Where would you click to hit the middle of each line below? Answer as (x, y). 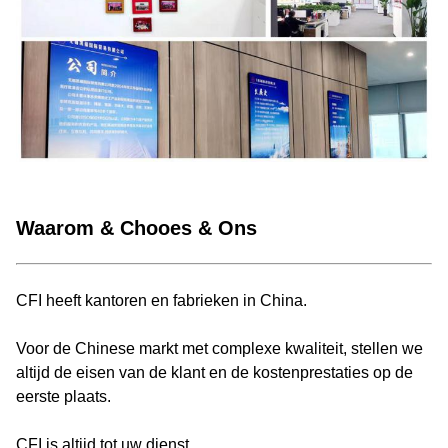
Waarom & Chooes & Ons (136, 227)
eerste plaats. (63, 396)
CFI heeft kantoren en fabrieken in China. (161, 300)
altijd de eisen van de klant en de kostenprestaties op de (214, 372)
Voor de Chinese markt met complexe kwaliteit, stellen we (219, 348)
